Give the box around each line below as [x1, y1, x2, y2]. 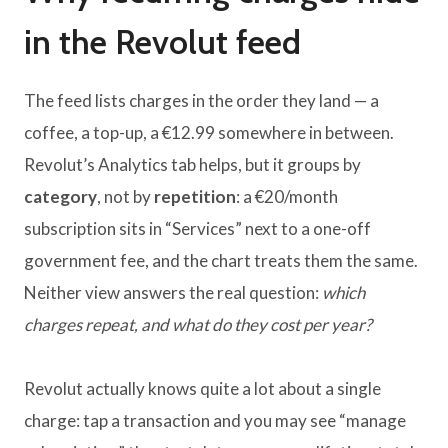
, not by [97, 185, 154, 207]
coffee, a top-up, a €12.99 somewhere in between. [24, 121, 394, 143]
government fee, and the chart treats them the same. [24, 249, 418, 271]
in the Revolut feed [24, 20, 301, 63]
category [24, 185, 97, 207]
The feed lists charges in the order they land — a [24, 89, 379, 111]
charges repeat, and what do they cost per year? [24, 313, 372, 335]
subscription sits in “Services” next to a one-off [24, 217, 371, 239]
